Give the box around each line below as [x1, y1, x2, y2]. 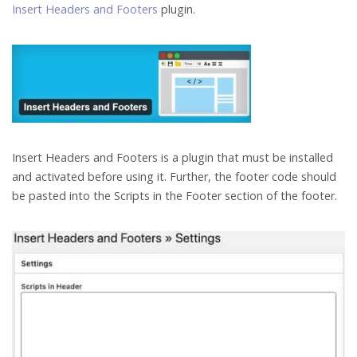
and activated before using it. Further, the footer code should [12, 169, 336, 185]
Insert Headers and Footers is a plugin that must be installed [12, 150, 333, 166]
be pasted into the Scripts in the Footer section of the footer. [12, 188, 337, 204]
